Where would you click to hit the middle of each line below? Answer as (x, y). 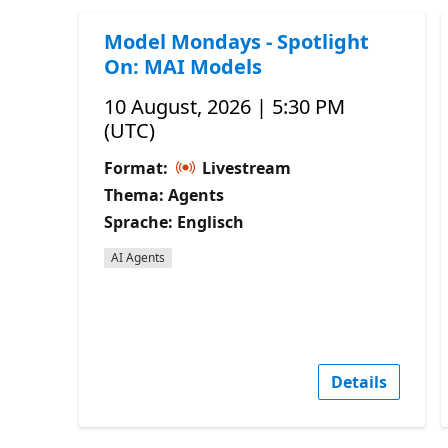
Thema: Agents (164, 194)
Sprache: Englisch (174, 221)
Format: (138, 167)
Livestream (245, 167)
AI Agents (138, 257)
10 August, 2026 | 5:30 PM (225, 106)
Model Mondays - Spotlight (237, 41)
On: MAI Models (183, 66)
